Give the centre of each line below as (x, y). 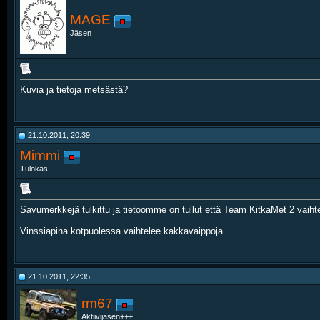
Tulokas (34, 169)
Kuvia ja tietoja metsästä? (74, 90)
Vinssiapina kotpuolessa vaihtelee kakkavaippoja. (123, 231)
